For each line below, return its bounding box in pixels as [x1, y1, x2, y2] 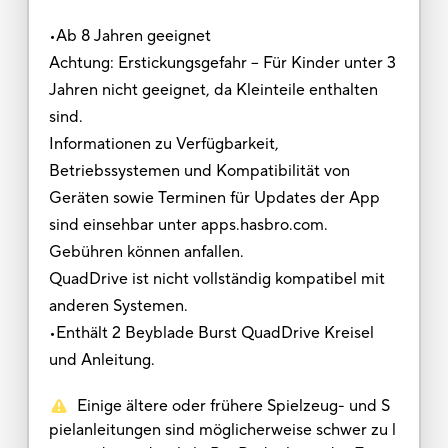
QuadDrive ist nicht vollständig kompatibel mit [48, 268, 385, 289]
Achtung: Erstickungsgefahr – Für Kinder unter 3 [48, 52, 396, 73]
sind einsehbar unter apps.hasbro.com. [48, 214, 328, 235]
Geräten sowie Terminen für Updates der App [48, 187, 380, 208]
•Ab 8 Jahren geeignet [48, 25, 211, 46]
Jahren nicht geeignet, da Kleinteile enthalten [48, 79, 378, 100]
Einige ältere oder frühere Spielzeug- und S [76, 395, 390, 416]
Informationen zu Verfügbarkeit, [48, 133, 279, 154]
